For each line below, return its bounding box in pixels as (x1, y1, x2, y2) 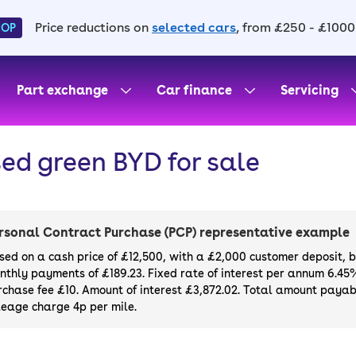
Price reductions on (35, 20, 149, 35)
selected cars (152, 20, 236, 35)
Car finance (157, 83, 232, 98)
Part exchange (17, 83, 108, 98)
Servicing (281, 83, 339, 98)
